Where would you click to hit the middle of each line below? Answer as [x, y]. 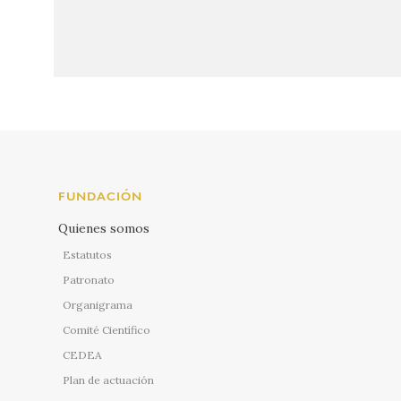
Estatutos [87, 255]
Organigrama [98, 305]
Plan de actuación [108, 380]
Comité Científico [107, 330]
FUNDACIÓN [100, 198]
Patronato [89, 280]
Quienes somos [104, 229]
